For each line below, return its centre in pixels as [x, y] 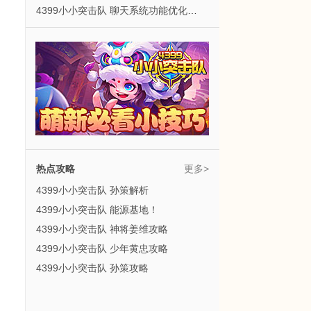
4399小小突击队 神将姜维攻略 [102, 229]
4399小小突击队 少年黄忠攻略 [102, 249]
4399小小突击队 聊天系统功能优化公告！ [192, 10]
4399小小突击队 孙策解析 [92, 190]
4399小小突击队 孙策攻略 [92, 268]
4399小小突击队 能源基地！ [97, 210]
